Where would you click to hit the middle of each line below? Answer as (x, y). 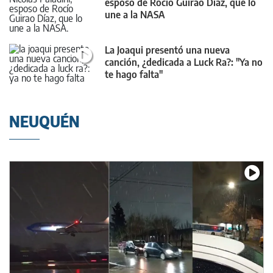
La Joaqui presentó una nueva (167, 50)
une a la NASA (135, 15)
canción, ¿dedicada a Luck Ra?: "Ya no (184, 62)
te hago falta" (134, 74)
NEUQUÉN (44, 122)
